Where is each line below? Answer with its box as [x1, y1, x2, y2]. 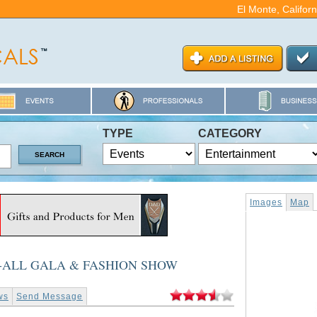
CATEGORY [198, 127, 262, 139]
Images [250, 197, 282, 207]
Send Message [16, 292, 83, 302]
